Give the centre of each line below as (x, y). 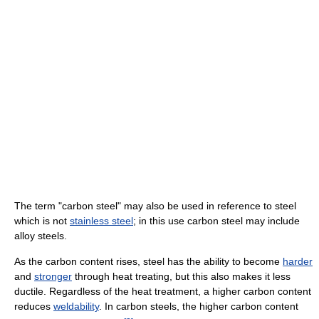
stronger (53, 276)
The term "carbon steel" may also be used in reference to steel (155, 205)
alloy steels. (41, 235)
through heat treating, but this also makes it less (181, 276)
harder (298, 261)
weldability (76, 306)
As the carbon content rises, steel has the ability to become (148, 261)
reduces (34, 306)
